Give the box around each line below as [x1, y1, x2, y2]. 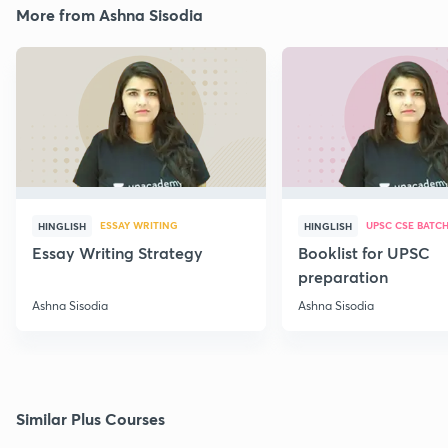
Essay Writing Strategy [32, 242, 203, 264]
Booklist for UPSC [298, 242, 430, 264]
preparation [298, 266, 388, 288]
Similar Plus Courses [16, 408, 165, 430]
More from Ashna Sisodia [16, 4, 203, 26]
